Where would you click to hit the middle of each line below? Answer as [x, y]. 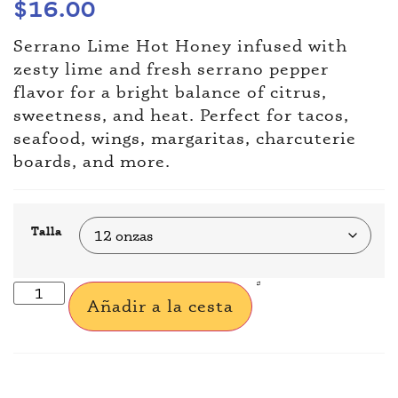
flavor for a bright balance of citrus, [170, 91]
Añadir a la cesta [161, 305]
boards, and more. [92, 160]
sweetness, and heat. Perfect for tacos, [181, 114]
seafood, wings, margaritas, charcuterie [185, 137]
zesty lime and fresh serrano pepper [171, 68]
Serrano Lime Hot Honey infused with [180, 45]
